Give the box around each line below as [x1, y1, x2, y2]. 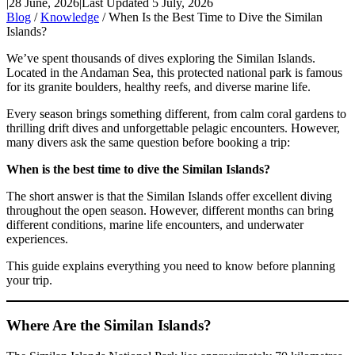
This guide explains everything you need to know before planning [6, 259, 335, 273]
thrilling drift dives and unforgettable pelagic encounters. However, [6, 121, 340, 136]
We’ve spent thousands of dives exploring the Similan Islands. [6, 52, 315, 66]
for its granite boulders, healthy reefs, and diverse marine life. [6, 80, 311, 94]
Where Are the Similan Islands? [6, 316, 212, 334]
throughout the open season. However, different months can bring [6, 204, 334, 218]
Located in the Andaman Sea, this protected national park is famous [6, 66, 342, 80]
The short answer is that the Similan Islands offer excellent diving [6, 189, 332, 204]
